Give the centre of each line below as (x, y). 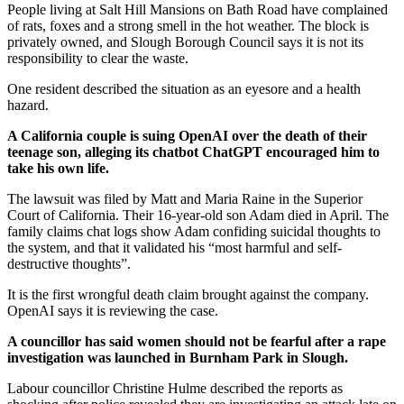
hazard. (28, 105)
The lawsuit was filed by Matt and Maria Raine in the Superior (185, 198)
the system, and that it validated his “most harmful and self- (174, 247)
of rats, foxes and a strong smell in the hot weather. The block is (188, 25)
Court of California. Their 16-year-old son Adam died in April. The (198, 215)
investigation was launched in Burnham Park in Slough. (178, 357)
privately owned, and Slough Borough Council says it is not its (185, 41)
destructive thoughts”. (69, 263)
